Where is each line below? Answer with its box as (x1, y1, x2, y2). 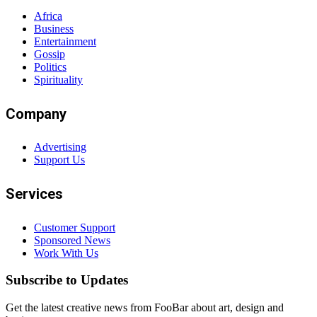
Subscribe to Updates (6, 272, 128, 288)
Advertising (34, 141, 86, 154)
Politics (34, 61, 67, 74)
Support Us (34, 154, 85, 166)
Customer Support (34, 221, 115, 234)
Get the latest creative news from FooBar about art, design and (6, 301, 284, 313)
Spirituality (34, 74, 83, 86)
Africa (34, 10, 62, 23)
